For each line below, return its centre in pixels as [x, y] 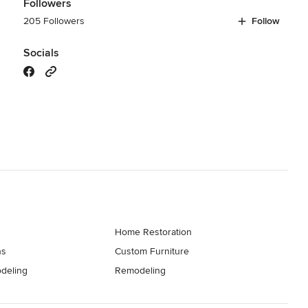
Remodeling [141, 270]
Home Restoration [154, 232]
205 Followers [54, 21]
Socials [41, 53]
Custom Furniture [152, 251]
